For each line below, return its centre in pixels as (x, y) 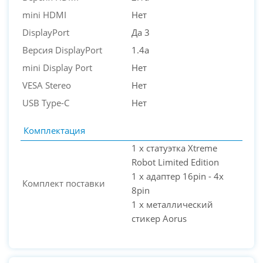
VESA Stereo (47, 85)
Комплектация (54, 131)
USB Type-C (46, 103)
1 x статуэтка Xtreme (174, 148)
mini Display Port (57, 68)
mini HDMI (44, 15)
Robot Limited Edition (175, 162)
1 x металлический (172, 205)
